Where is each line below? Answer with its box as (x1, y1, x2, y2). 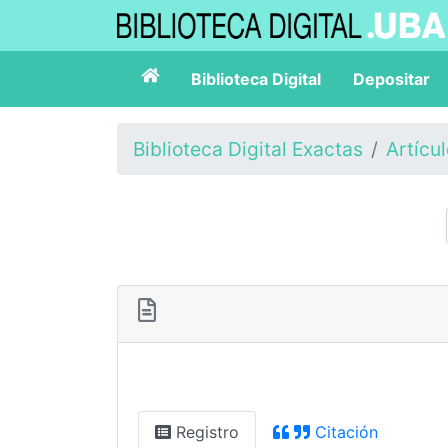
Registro (171, 422, 239, 442)
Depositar (353, 69, 430, 89)
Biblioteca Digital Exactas (133, 137, 363, 161)
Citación (310, 422, 378, 442)
